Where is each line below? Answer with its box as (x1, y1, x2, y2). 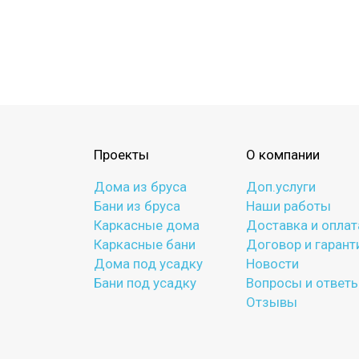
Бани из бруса (94, 198, 180, 214)
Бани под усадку (94, 275, 196, 291)
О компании (246, 147, 320, 163)
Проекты (94, 147, 149, 163)
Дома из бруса (94, 179, 187, 195)
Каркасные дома (94, 217, 200, 233)
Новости (246, 256, 299, 272)
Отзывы (246, 294, 297, 310)
